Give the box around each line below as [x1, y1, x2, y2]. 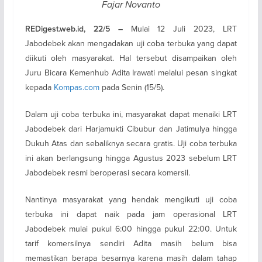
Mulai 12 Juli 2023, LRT [130, 22, 237, 35]
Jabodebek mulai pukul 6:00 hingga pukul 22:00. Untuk [25, 222, 237, 235]
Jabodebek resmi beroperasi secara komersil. [25, 166, 190, 178]
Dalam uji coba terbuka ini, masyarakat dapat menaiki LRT [25, 108, 237, 120]
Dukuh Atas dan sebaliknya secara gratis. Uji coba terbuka [25, 137, 237, 149]
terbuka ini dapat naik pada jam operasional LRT [25, 208, 237, 220]
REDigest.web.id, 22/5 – [25, 23, 131, 34]
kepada [25, 81, 54, 93]
